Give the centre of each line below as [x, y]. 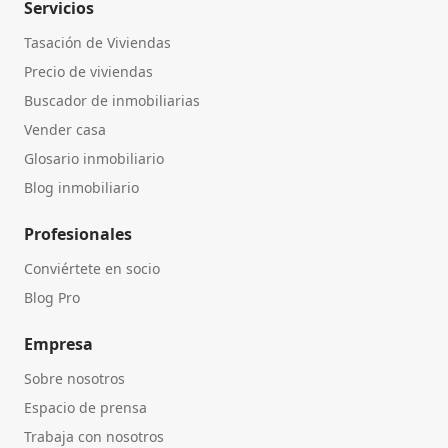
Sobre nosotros [74, 378]
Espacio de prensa [85, 407]
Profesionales [78, 233]
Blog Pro [52, 297]
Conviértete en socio [92, 268]
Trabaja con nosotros [94, 436]
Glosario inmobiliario [94, 158]
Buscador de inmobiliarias [112, 100]
